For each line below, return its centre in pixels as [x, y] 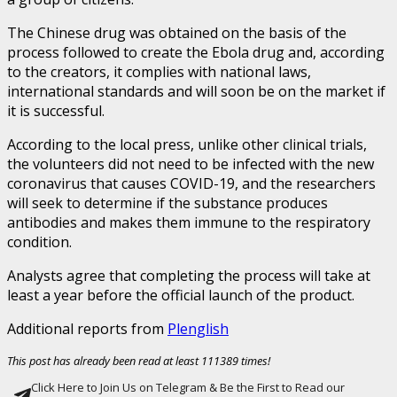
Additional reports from [87, 328]
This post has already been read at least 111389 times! [139, 360]
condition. [39, 241]
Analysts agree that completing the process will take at [189, 275]
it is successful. [56, 110]
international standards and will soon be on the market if [196, 91]
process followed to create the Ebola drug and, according [196, 52]
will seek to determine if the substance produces [167, 202]
